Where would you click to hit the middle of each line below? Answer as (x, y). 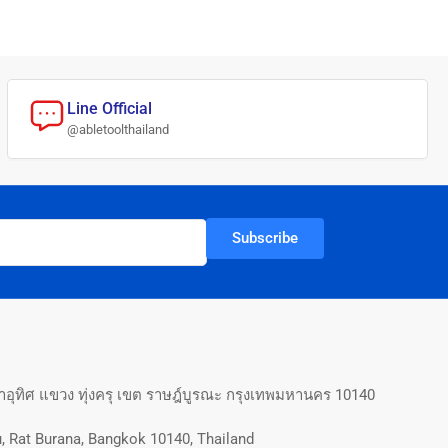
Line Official (109, 109)
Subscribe (265, 238)
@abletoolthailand (117, 130)
